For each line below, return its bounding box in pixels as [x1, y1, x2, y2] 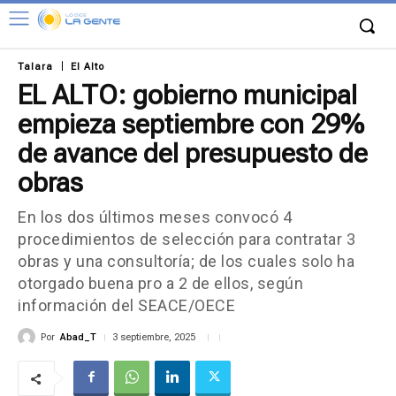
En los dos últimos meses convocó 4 [18, 208, 292, 226]
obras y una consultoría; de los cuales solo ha [18, 252, 354, 270]
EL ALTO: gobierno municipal [18, 80, 357, 110]
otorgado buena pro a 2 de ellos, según [18, 274, 303, 293]
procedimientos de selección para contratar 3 [18, 230, 355, 248]
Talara [18, 60, 53, 72]
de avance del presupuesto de [18, 138, 368, 169]
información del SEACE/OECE [18, 296, 235, 315]
